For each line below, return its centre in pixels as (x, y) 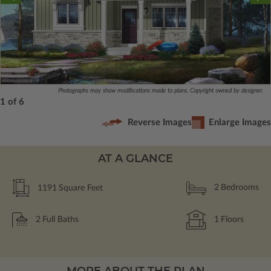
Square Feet (81, 188)
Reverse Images (160, 123)
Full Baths (60, 219)
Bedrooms (240, 188)
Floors (232, 219)
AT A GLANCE (135, 158)
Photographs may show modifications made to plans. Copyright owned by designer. (161, 90)
